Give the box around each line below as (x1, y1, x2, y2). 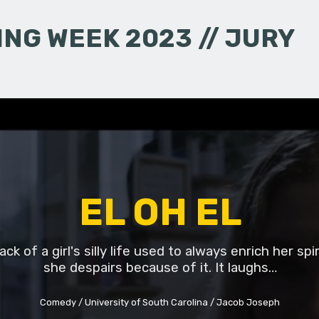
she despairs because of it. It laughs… (43, 260, 277, 276)
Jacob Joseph (216, 296, 281, 308)
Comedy (40, 296, 77, 308)
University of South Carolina (85, 296, 209, 308)
